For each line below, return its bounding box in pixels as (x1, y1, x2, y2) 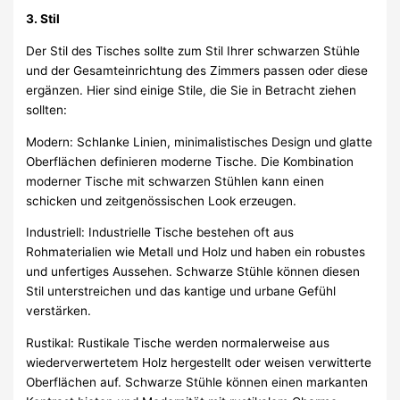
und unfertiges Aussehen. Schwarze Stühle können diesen (26, 264, 361, 279)
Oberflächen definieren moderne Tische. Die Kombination (26, 154, 354, 169)
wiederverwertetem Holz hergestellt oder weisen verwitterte (26, 354, 372, 370)
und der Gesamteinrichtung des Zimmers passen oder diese (26, 62, 369, 78)
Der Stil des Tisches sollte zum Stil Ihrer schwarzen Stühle (26, 43, 361, 58)
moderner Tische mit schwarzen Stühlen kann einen (26, 173, 325, 188)
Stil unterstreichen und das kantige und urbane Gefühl (26, 284, 337, 299)
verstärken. (26, 304, 92, 319)
